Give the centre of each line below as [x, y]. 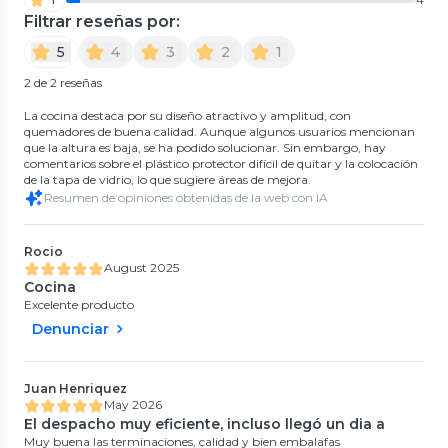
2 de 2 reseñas [63, 82]
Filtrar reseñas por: [102, 21]
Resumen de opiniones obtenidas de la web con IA [186, 197]
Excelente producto [79, 304]
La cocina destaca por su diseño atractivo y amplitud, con [187, 115]
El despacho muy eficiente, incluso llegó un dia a [204, 423]
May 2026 [133, 404]
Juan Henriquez [75, 388]
